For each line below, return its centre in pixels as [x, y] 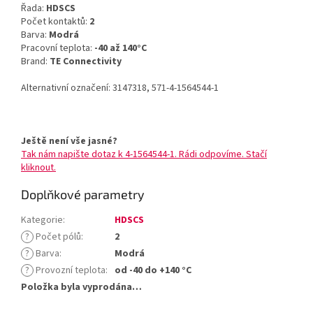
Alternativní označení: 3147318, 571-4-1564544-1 [120, 88]
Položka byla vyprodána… [81, 287]
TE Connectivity [86, 62]
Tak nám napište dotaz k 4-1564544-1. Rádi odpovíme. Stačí [144, 155]
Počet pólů [57, 237]
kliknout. [38, 168]
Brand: [35, 62]
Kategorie [42, 220]
